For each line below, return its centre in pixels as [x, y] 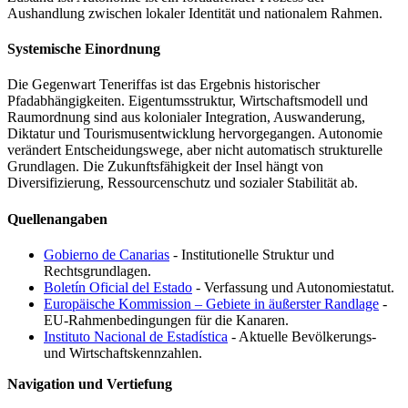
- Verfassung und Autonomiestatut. [293, 287]
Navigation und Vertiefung [90, 383]
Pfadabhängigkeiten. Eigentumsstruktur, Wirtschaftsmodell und [188, 101]
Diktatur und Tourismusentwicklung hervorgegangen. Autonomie [195, 134]
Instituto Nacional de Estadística [136, 336]
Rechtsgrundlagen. [97, 270]
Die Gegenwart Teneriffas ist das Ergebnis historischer [163, 85]
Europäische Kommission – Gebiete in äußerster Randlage [211, 303]
